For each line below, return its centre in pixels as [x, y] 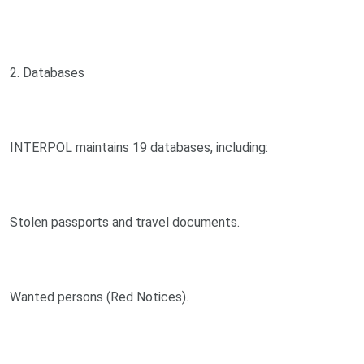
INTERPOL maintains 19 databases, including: [139, 147]
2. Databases [47, 72]
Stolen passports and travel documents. [125, 222]
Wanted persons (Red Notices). [99, 297]
